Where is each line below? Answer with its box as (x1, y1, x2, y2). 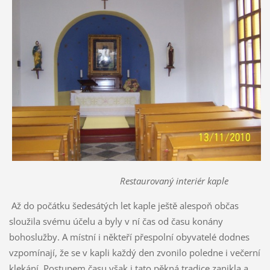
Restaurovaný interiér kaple (8, 175, 228, 187)
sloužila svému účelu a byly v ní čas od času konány (8, 215, 223, 228)
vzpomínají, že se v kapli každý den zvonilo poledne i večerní (8, 246, 260, 259)
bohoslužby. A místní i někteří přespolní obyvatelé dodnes (8, 231, 250, 243)
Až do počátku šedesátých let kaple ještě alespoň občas (8, 199, 239, 212)
